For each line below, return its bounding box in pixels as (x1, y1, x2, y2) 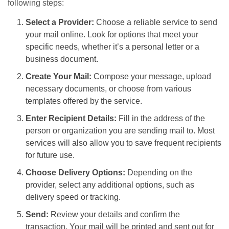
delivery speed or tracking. (26, 193, 121, 202)
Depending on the (125, 168, 192, 177)
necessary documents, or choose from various (26, 84, 191, 94)
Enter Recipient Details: (26, 114, 117, 123)
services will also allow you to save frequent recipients (26, 139, 221, 148)
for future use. (26, 151, 75, 160)
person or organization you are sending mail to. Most (26, 126, 215, 135)
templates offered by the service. (26, 97, 142, 106)
